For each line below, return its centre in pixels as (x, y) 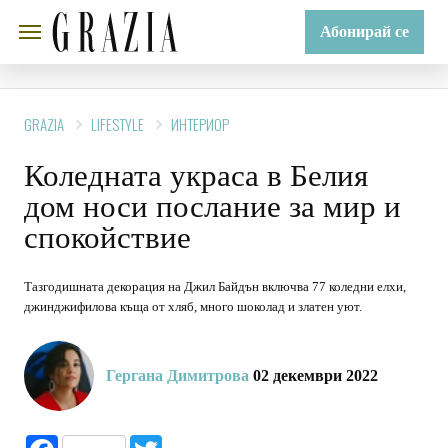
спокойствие (107, 267)
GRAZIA (44, 154)
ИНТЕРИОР (200, 154)
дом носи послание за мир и (212, 236)
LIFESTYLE (117, 154)
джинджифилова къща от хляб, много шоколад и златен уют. (193, 336)
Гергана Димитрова (177, 405)
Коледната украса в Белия (196, 205)
